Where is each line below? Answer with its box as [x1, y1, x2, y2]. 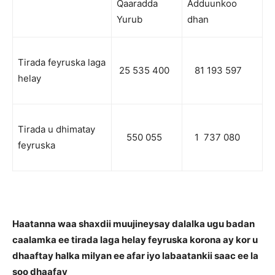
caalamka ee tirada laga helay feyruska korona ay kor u [12, 234, 258, 246]
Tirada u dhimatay [18, 123, 95, 136]
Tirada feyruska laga [18, 56, 106, 69]
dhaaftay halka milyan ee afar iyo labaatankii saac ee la [12, 250, 258, 262]
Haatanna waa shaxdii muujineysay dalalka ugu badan [12, 218, 255, 230]
